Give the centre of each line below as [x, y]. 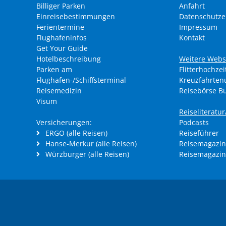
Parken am [54, 69]
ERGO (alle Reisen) [75, 133]
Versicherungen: [64, 122]
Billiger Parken [61, 6]
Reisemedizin [59, 91]
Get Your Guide [62, 48]
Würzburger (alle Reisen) [86, 154]
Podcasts [194, 122]
